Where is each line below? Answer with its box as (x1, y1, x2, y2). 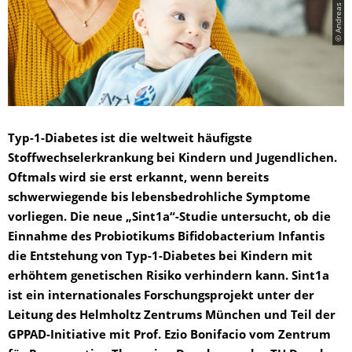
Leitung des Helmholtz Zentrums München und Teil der (8, 310, 335, 322)
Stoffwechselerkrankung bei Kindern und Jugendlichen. (8, 152, 337, 165)
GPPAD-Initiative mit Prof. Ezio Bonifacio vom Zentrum (8, 329, 331, 342)
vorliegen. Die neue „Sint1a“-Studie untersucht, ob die (8, 211, 331, 224)
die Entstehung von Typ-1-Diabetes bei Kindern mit (8, 251, 313, 263)
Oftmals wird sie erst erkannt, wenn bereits (8, 172, 269, 185)
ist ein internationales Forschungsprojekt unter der (8, 290, 314, 302)
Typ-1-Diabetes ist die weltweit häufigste (8, 133, 252, 145)
